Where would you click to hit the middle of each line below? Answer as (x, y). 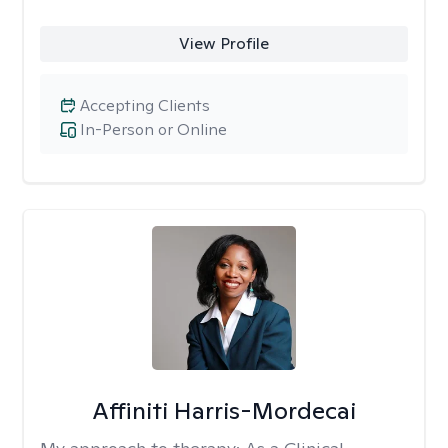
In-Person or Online (153, 129)
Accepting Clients (145, 105)
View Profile (223, 43)
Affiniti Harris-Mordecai (223, 410)
